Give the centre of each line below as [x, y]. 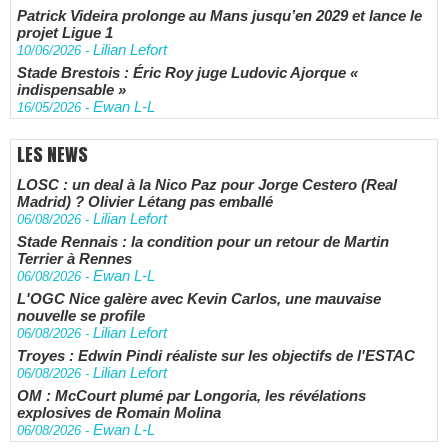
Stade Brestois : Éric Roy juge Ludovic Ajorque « [187, 72]
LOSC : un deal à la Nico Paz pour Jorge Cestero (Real [207, 184]
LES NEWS [52, 154]
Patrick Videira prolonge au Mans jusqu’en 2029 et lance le [219, 15]
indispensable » [71, 89]
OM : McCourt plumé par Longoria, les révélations [191, 395]
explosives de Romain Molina [119, 412]
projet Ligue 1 [65, 32]
